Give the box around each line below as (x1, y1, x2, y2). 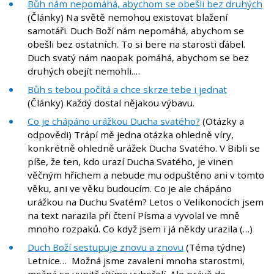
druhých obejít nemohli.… (28, 65, 140, 78)
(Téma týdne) (183, 241, 245, 254)
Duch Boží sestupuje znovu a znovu (28, 241, 183, 254)
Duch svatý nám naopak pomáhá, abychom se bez (28, 51, 249, 64)
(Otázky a (200, 115, 244, 128)
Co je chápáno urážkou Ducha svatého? (28, 115, 200, 128)
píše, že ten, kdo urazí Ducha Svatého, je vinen (28, 155, 233, 168)
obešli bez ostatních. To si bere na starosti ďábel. (28, 38, 245, 51)
